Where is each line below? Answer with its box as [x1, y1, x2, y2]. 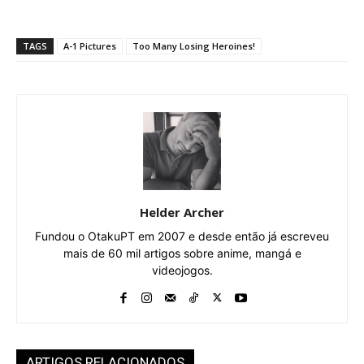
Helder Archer [140, 204, 224, 221]
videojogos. [151, 263, 213, 278]
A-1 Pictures [63, 40, 116, 53]
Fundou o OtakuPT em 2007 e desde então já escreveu [35, 229, 329, 244]
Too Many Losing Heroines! [132, 40, 255, 53]
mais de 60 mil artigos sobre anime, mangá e [63, 246, 301, 261]
